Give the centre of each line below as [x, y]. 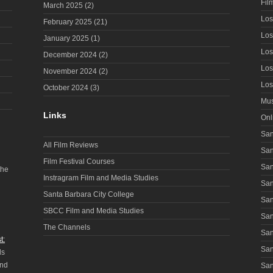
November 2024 [70, 71]
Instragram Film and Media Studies [101, 178]
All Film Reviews [71, 145]
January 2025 [66, 38]
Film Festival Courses [79, 162]
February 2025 [68, 22]
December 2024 [70, 55]
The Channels [67, 228]
